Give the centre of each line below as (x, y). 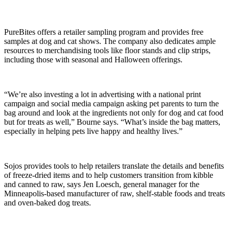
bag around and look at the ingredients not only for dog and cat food (114, 112)
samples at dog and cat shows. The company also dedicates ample (110, 41)
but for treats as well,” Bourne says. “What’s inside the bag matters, (112, 122)
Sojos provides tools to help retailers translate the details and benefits (114, 166)
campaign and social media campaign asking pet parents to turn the (111, 103)
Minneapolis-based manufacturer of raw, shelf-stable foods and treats (114, 193)
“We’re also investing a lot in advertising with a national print (102, 94)
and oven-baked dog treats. (48, 202)
